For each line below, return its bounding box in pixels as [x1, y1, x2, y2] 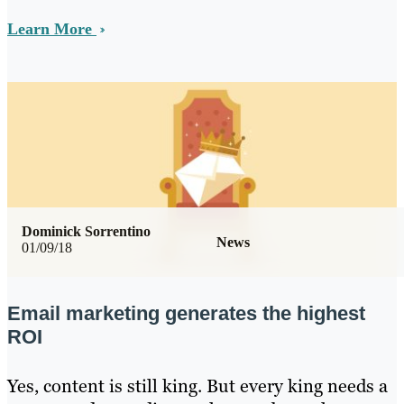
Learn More [7, 20, 96, 38]
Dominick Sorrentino [22, 223, 151, 239]
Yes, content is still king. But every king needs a [7, 374, 388, 398]
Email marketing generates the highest [7, 302, 365, 325]
